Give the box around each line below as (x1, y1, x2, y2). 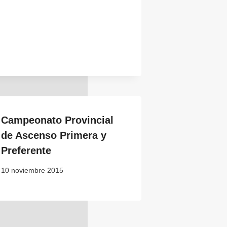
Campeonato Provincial (1, 115, 114, 126)
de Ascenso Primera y (1, 130, 107, 141)
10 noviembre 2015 (1, 166, 64, 174)
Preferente (1, 145, 52, 157)
